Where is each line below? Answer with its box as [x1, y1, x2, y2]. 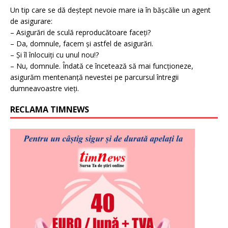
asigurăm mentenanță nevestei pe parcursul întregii [10, 72, 179, 82]
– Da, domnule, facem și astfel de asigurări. [10, 39, 153, 49]
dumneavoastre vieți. [10, 83, 79, 94]
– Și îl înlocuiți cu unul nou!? [10, 50, 99, 60]
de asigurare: [10, 16, 52, 26]
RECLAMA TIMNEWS [10, 104, 89, 116]
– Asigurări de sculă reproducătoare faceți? [10, 27, 151, 38]
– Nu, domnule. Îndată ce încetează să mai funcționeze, [10, 61, 193, 71]
